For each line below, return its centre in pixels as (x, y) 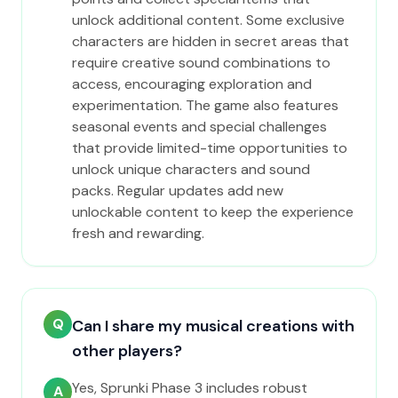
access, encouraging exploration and (192, 84)
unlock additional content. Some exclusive (208, 20)
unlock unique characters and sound (191, 169)
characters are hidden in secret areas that (211, 41)
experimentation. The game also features (205, 105)
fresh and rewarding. (138, 233)
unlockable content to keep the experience (213, 212)
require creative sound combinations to (201, 63)
